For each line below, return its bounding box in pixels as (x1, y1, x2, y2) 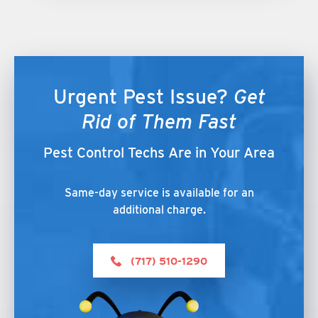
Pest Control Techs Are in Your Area (43, 144, 275, 161)
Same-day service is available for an (64, 186, 254, 199)
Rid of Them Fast (82, 109, 236, 133)
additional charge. (112, 203, 206, 216)
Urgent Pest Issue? (53, 84, 234, 109)
